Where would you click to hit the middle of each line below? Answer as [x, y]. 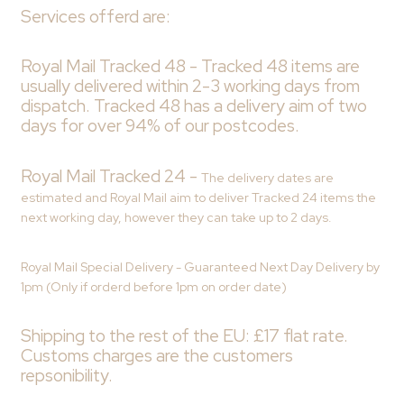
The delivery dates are [267, 177]
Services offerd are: [95, 16]
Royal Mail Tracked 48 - [109, 67]
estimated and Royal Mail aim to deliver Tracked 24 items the [198, 197]
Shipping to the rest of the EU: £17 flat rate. [184, 335]
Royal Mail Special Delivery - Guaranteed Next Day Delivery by [200, 267]
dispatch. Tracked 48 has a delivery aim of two [193, 106]
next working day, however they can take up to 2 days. [176, 217]
